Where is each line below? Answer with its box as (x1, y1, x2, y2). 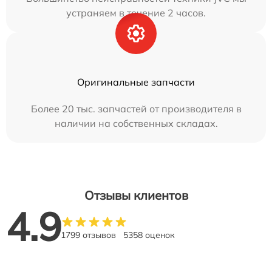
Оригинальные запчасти (77, 75, 195, 88)
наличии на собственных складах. (54, 117, 218, 129)
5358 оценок (123, 229, 175, 240)
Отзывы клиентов (84, 187, 188, 203)
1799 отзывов (61, 229, 116, 240)
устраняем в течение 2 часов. (66, 6, 206, 19)
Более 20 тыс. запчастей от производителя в (30, 102, 242, 115)
